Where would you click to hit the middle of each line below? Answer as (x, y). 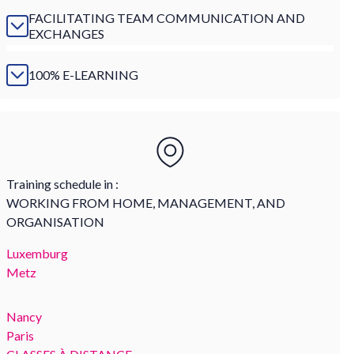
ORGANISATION (55, 221)
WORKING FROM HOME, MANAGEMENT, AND (146, 202)
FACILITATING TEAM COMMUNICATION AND (167, 17)
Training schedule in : (62, 183)
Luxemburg (37, 253)
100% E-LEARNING (83, 74)
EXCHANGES (66, 33)
